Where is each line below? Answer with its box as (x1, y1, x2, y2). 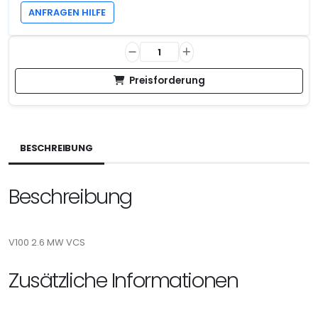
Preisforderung (128, 73, 205, 87)
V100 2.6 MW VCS (9, 235, 85, 249)
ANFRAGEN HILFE (28, 6, 106, 18)
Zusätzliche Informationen (9, 265, 238, 295)
